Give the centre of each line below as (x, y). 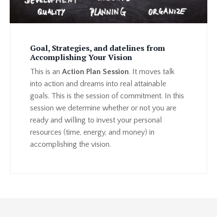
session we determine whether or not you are (103, 108)
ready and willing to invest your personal (96, 120)
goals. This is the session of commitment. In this (107, 96)
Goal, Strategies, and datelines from (98, 48)
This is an (46, 72)
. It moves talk (152, 72)
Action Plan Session (95, 72)
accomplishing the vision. (71, 145)
